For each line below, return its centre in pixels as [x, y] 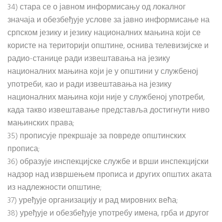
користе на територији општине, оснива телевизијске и [108, 46]
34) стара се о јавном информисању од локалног [97, 7]
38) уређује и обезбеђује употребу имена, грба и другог [108, 214]
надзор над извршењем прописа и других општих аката [110, 175]
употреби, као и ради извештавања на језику [89, 85]
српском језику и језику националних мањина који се [104, 33]
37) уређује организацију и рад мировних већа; [93, 201]
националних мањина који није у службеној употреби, [106, 98]
